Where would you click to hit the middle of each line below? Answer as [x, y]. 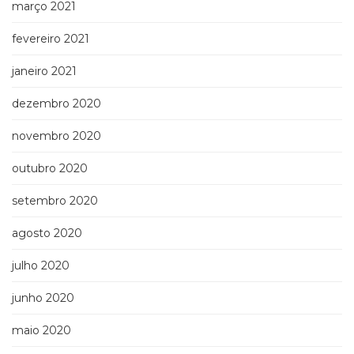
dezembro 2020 [56, 104]
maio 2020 [41, 331]
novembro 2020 [56, 136]
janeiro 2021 [44, 72]
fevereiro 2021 [51, 39]
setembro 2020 [55, 201]
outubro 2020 [50, 169]
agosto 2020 [47, 233]
